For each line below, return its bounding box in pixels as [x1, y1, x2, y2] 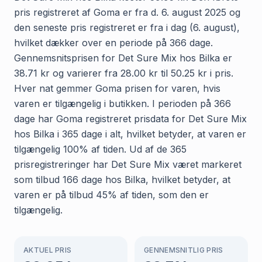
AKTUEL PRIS [23, 245, 72, 254]
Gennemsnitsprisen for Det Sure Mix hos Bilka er [14, 51, 232, 64]
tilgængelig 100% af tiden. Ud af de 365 [14, 143, 187, 155]
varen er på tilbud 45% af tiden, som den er [14, 188, 209, 201]
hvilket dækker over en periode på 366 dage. [14, 36, 213, 49]
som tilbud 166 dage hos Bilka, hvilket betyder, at [14, 173, 230, 185]
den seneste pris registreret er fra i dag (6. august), [14, 21, 240, 33]
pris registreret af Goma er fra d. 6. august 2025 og [14, 6, 240, 18]
